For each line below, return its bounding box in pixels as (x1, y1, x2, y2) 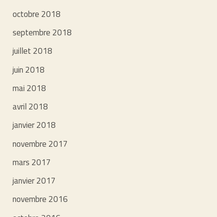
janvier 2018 (13, 119, 56, 132)
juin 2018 (13, 63, 45, 76)
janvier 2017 (13, 174, 56, 187)
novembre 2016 (13, 193, 68, 206)
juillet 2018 (13, 45, 53, 58)
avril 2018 (13, 100, 48, 113)
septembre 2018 (13, 26, 72, 39)
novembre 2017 (13, 137, 68, 150)
